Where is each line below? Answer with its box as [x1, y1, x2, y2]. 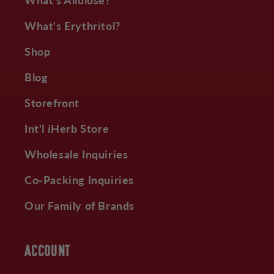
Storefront [24, 95, 80, 110]
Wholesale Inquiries [24, 146, 128, 161]
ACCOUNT [24, 239, 71, 265]
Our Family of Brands [24, 198, 135, 213]
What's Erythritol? [24, 18, 120, 33]
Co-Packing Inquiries [24, 172, 134, 187]
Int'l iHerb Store [24, 120, 109, 136]
